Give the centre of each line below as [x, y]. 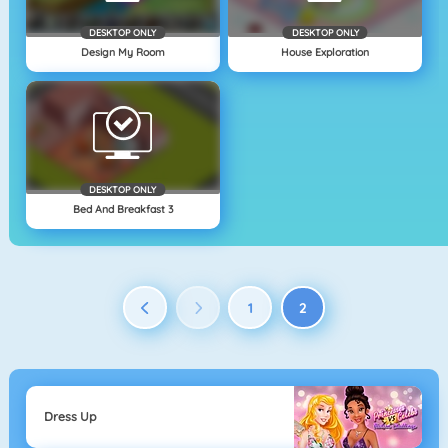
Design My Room [122, 52]
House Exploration [325, 52]
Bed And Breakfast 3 [122, 208]
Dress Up [69, 416]
